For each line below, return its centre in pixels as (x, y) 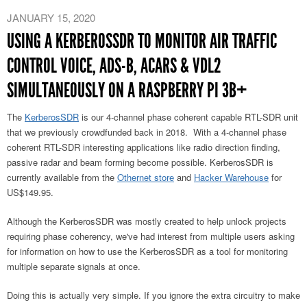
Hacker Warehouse (231, 177)
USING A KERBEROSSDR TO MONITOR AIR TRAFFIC (142, 41)
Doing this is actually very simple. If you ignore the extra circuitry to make (153, 295)
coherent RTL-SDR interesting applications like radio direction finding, (144, 147)
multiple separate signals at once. (74, 266)
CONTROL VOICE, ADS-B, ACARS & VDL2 (114, 65)
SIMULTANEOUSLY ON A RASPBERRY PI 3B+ (127, 90)
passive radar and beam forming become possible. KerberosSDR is (140, 162)
